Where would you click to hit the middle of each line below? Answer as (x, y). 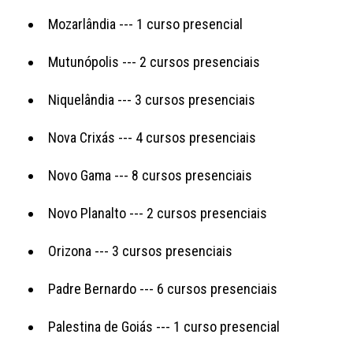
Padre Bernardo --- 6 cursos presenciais (163, 288)
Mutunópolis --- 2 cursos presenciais (154, 61)
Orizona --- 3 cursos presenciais (140, 251)
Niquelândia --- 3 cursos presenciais (152, 99)
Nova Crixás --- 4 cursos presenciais (152, 137)
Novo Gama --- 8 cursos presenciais (150, 175)
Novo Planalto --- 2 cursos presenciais (158, 213)
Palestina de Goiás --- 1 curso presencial (164, 326)
